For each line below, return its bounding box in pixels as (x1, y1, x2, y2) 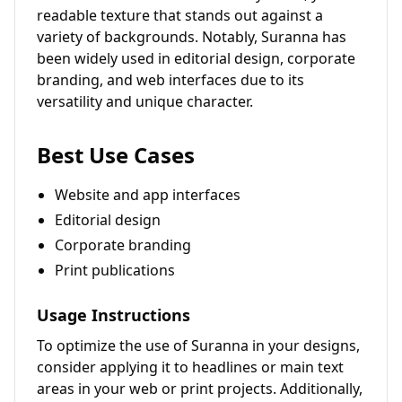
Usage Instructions (37, 304, 190, 326)
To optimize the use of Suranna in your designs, (37, 336, 360, 355)
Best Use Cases (37, 140, 195, 170)
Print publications (55, 260, 175, 280)
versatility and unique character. (37, 92, 253, 111)
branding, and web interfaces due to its (37, 70, 304, 90)
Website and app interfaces (55, 185, 240, 205)
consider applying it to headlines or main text (37, 357, 344, 377)
